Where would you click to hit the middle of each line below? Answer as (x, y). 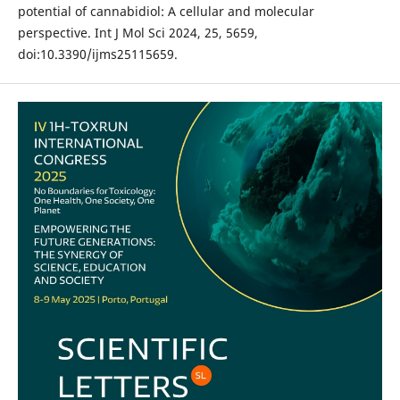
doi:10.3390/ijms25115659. (97, 54)
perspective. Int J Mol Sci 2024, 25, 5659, (137, 33)
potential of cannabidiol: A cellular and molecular (166, 11)
